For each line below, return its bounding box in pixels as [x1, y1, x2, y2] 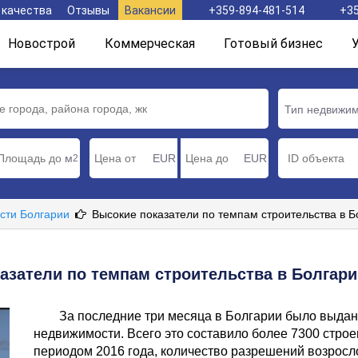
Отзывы [67, 3, 109, 17]
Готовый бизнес [223, 36, 323, 51]
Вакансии [125, 3, 176, 17]
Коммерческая [104, 36, 195, 51]
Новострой [8, 36, 76, 51]
